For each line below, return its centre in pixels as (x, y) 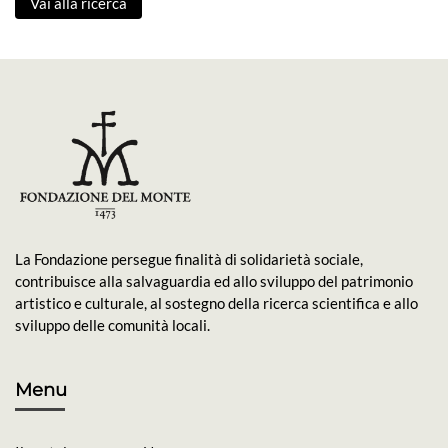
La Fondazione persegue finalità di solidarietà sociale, (189, 259)
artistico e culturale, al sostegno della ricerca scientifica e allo (216, 303)
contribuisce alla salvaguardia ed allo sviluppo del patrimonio (214, 281)
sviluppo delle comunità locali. (112, 325)
